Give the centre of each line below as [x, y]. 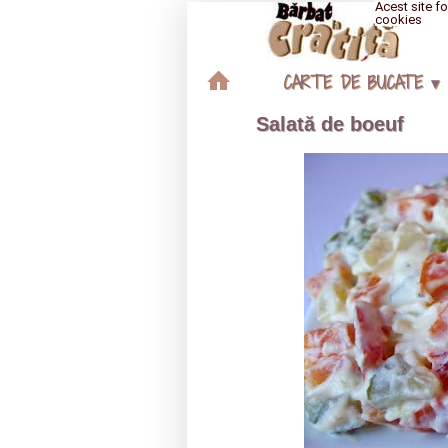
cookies [398, 19]
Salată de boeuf [330, 123]
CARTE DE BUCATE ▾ [360, 82]
